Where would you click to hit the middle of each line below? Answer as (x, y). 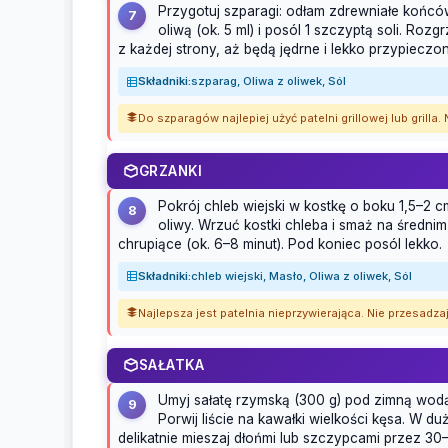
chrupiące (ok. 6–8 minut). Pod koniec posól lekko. (280, 243)
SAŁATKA (172, 365)
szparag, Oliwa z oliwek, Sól (268, 81)
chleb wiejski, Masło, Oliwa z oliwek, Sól (301, 275)
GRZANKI (171, 170)
